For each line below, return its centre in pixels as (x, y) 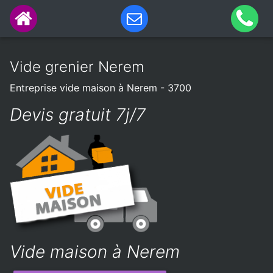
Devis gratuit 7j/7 (78, 115)
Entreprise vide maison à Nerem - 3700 (101, 88)
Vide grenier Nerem (77, 67)
